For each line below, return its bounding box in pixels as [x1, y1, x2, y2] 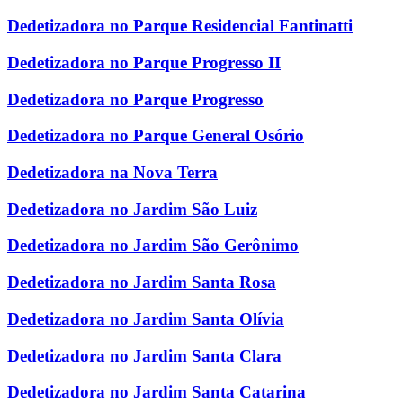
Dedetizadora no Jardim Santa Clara [7, 345, 282, 365]
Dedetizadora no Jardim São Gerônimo [7, 236, 299, 255]
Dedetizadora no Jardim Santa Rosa [7, 273, 276, 292]
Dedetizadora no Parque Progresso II [7, 52, 281, 72]
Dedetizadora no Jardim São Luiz [7, 199, 257, 219]
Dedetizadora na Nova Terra [7, 163, 218, 183]
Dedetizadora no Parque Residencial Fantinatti [7, 16, 353, 36]
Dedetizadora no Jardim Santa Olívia [7, 309, 284, 328]
